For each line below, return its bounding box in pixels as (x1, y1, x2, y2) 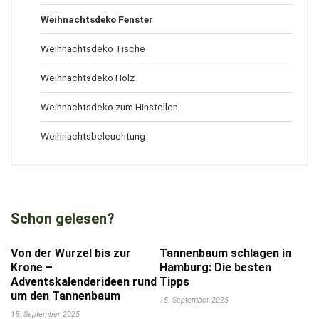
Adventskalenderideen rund (11, 275, 157, 288)
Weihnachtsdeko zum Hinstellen (41, 101, 178, 113)
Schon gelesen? (11, 210, 115, 227)
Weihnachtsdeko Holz (41, 72, 135, 83)
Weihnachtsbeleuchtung (41, 130, 145, 142)
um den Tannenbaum (11, 289, 120, 303)
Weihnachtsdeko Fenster (41, 14, 153, 25)
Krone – (11, 261, 53, 274)
